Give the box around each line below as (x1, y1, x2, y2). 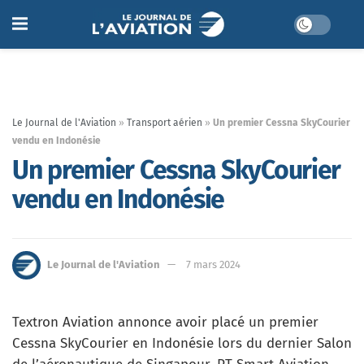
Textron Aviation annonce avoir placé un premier (12, 314, 318, 331)
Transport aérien (127, 117, 202, 128)
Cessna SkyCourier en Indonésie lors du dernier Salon (12, 335, 352, 352)
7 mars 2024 (186, 258, 240, 271)
